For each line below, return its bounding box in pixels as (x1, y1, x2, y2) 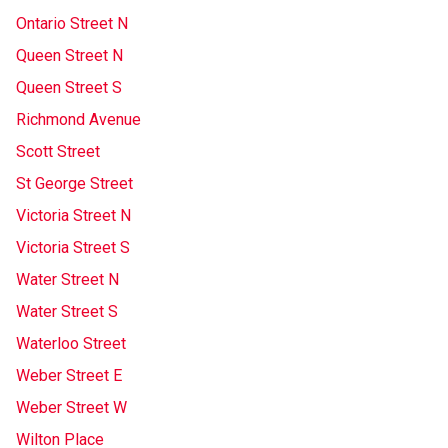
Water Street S (16, 302, 118, 321)
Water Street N (16, 270, 119, 289)
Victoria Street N (16, 206, 131, 225)
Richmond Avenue (16, 110, 141, 129)
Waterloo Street (16, 334, 126, 353)
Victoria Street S (16, 238, 130, 257)
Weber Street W (16, 398, 127, 417)
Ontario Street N (16, 14, 128, 33)
